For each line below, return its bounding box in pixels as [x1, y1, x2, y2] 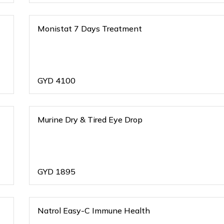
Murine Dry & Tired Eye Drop [37, 114, 143, 124]
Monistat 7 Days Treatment [37, 23, 142, 33]
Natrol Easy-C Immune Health [37, 205, 150, 215]
